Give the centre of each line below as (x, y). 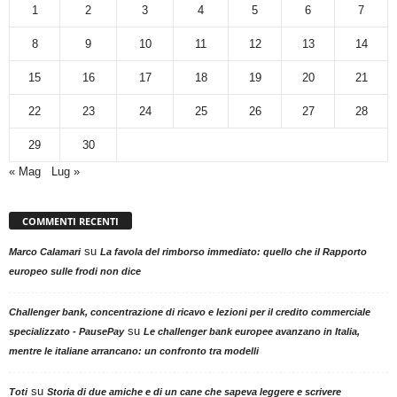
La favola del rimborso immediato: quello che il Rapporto (234, 252)
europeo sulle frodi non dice (75, 272)
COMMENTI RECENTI (70, 222)
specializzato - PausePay (66, 332)
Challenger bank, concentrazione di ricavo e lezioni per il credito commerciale (190, 312)
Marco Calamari (45, 252)
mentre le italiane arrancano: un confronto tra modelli (134, 351)
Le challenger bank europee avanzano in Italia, (252, 332)
